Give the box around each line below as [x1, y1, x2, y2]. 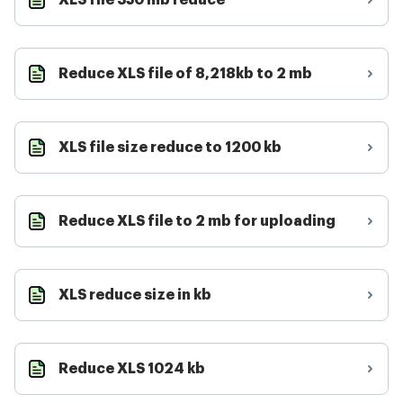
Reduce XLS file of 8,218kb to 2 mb [58, 67, 312, 81]
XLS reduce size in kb [58, 288, 211, 302]
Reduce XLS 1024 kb [58, 362, 205, 376]
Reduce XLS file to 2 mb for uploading [58, 214, 336, 228]
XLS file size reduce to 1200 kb [58, 140, 282, 155]
